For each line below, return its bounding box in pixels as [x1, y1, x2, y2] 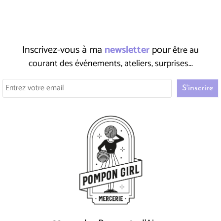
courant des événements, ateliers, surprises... [28, 56, 193, 72]
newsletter [105, 42, 149, 59]
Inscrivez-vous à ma [22, 42, 105, 59]
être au [171, 43, 199, 58]
